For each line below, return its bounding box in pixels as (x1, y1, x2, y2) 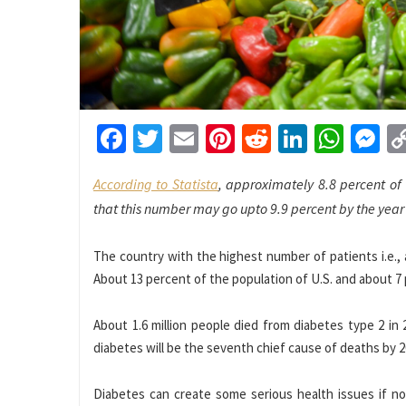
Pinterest (235, 121, 346, 158)
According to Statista (93, 175, 218, 194)
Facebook (126, 121, 242, 158)
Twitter (162, 121, 249, 158)
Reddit (271, 121, 350, 158)
